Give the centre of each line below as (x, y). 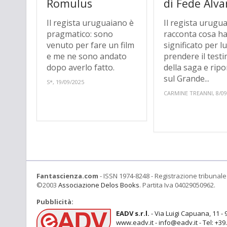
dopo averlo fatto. (82, 68)
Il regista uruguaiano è (90, 23)
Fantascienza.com (67, 176)
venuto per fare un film (90, 45)
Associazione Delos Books (99, 185)
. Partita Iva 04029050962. (177, 185)
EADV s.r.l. (133, 214)
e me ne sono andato (87, 56)
